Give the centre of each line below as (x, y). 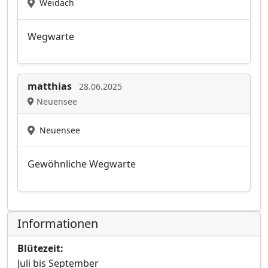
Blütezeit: (40, 248)
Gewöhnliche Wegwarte (82, 164)
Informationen (58, 223)
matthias (50, 86)
